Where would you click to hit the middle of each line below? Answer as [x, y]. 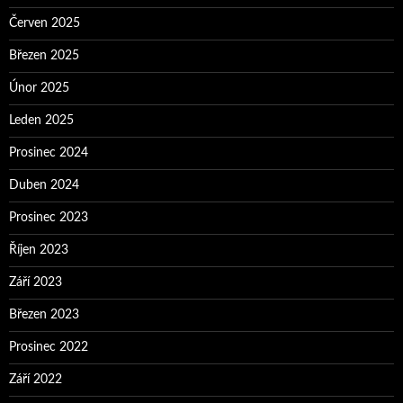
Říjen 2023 [39, 251]
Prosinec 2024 [49, 153]
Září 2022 [36, 380]
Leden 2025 [41, 121]
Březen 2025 [44, 56]
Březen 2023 [44, 315]
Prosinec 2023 [49, 218]
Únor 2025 [39, 89]
